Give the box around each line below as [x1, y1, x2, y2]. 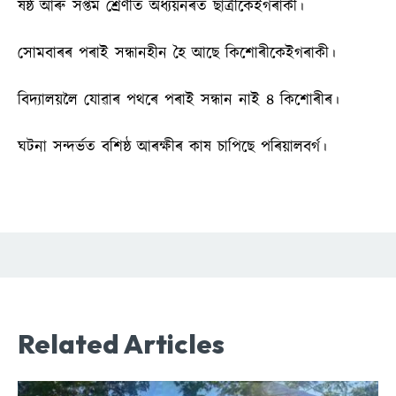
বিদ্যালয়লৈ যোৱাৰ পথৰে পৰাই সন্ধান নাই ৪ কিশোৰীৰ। [18, 88, 339, 112]
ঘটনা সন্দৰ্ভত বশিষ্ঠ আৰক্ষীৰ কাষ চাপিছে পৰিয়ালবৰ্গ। [18, 135, 327, 159]
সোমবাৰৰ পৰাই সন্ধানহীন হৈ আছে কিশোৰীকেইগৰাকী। [18, 42, 336, 65]
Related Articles [18, 326, 225, 361]
